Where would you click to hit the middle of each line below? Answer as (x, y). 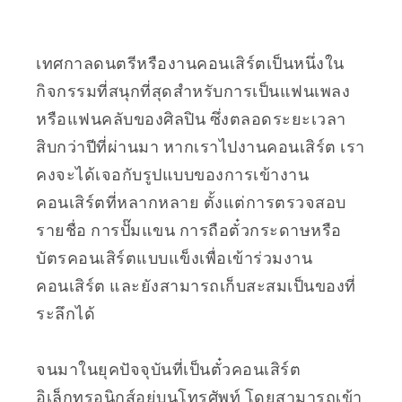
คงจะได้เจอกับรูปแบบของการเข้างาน (172, 175)
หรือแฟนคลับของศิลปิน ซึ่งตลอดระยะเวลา (191, 119)
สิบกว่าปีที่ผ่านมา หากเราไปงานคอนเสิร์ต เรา (201, 147)
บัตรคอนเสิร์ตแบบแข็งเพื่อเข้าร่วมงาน (174, 258)
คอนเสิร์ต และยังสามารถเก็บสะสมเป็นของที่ (196, 286)
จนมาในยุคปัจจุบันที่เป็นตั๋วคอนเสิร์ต (168, 369)
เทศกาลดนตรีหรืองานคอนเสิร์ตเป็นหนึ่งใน (190, 63)
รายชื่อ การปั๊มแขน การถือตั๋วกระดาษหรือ (189, 230)
